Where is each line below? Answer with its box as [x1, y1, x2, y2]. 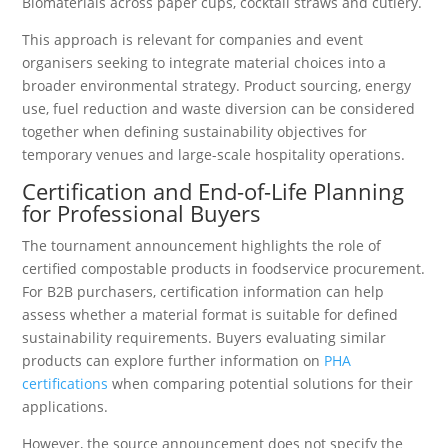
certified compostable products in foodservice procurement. [22, 258, 426, 278]
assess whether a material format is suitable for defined [22, 304, 399, 324]
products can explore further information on [22, 350, 325, 370]
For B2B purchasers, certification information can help [22, 281, 385, 301]
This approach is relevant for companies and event [22, 29, 364, 49]
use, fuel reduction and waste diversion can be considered [22, 98, 416, 118]
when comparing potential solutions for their [108, 373, 414, 393]
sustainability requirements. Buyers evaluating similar [22, 327, 387, 347]
